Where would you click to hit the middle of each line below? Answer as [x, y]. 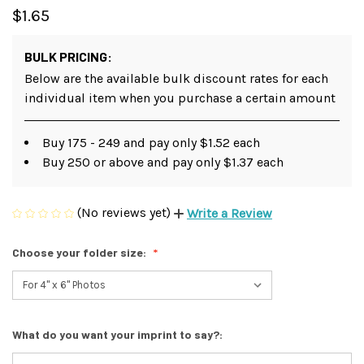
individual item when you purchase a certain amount [180, 97]
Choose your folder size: [80, 253]
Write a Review [230, 214]
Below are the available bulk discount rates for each [176, 78]
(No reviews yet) [124, 212]
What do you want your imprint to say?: [119, 335]
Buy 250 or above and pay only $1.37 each [163, 162]
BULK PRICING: [68, 56]
